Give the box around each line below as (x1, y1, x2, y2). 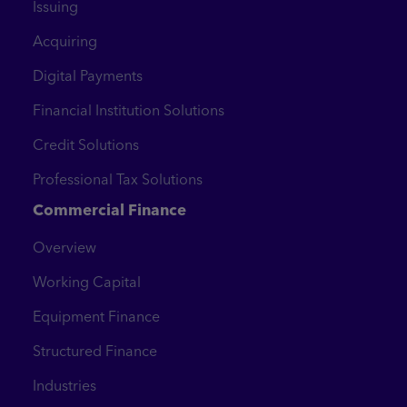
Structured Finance (33, 342, 157, 361)
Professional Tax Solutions (33, 170, 203, 189)
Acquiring (33, 32, 97, 51)
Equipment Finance (33, 307, 160, 326)
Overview (33, 238, 96, 257)
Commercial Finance (33, 200, 186, 220)
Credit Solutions (33, 135, 139, 154)
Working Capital (33, 273, 141, 292)
